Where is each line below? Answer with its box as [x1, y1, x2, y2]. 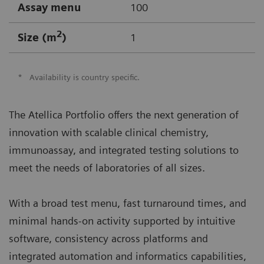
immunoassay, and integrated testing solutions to [9, 143, 239, 156]
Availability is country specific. [29, 72, 140, 82]
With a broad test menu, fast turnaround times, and [9, 196, 246, 209]
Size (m [18, 31, 57, 44]
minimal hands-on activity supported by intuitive [9, 214, 235, 227]
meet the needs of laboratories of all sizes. [9, 161, 208, 174]
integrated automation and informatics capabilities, [9, 249, 246, 262]
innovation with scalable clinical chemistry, [9, 126, 209, 138]
